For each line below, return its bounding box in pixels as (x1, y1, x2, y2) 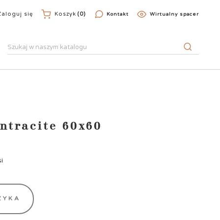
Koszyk (55, 10, 77, 17)
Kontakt (107, 11, 129, 17)
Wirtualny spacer (149, 11, 199, 17)
